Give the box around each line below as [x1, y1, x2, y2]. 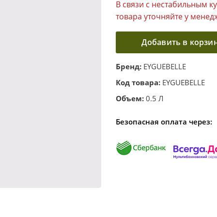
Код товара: [116, 77, 160, 87]
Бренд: [116, 62, 141, 71]
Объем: [116, 93, 144, 103]
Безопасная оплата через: [116, 117, 212, 126]
